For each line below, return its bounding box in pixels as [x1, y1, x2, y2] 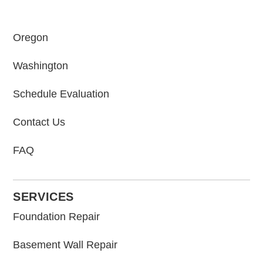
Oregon [13, 31, 49, 43]
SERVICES [13, 190, 74, 203]
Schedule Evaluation [13, 87, 110, 100]
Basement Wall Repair [13, 238, 118, 251]
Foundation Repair [13, 210, 100, 222]
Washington [13, 59, 69, 72]
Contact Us [13, 116, 66, 128]
